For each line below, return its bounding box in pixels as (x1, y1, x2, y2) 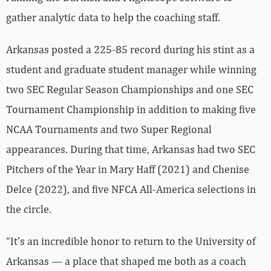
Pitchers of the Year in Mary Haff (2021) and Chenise (6, 162, 249, 175)
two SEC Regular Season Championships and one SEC (6, 82, 253, 96)
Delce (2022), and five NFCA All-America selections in (6, 182, 256, 195)
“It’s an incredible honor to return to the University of (6, 234, 255, 247)
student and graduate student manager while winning (6, 62, 256, 76)
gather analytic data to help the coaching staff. (6, 10, 220, 24)
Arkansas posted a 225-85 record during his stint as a (6, 42, 255, 56)
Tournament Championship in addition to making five (6, 102, 256, 116)
